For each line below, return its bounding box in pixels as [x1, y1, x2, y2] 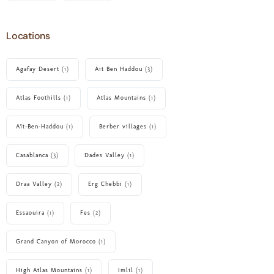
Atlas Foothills [16, 94, 61, 102]
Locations [6, 29, 50, 43]
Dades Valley [84, 151, 125, 159]
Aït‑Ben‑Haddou [16, 122, 64, 130]
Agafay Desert [16, 65, 59, 73]
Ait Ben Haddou [95, 65, 143, 73]
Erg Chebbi [88, 180, 122, 188]
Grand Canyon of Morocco [16, 237, 96, 245]
